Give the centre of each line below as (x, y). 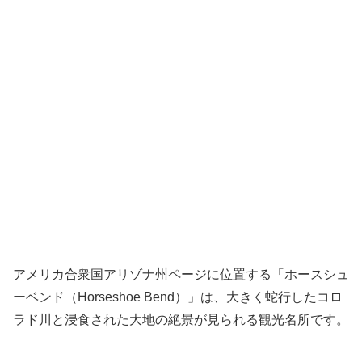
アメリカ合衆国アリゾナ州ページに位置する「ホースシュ (181, 275)
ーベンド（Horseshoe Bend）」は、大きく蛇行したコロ (178, 297)
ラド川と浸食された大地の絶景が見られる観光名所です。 (181, 320)
